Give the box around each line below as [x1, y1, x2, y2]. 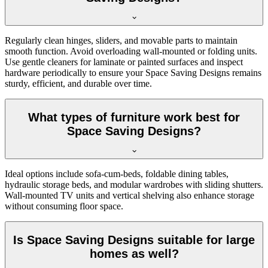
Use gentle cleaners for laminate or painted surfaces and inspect [5, 57, 243, 68]
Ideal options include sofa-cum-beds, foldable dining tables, [5, 169, 229, 179]
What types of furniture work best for [28, 110, 240, 124]
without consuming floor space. [5, 201, 123, 212]
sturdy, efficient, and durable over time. [5, 78, 152, 89]
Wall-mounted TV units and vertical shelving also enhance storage [5, 190, 254, 201]
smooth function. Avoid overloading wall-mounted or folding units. [5, 46, 257, 57]
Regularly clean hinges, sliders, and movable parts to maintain [5, 35, 237, 46]
